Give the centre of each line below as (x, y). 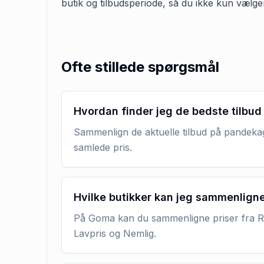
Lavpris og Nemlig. (115, 233)
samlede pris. (103, 147)
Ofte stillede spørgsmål (140, 67)
